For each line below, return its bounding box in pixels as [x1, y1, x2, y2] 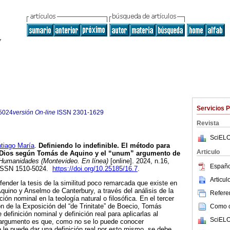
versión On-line [13, 109, 55, 116]
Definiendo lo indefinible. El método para [36, 142, 170, 150]
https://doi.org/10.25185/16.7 [52, 165, 138, 173]
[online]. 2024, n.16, [108, 157, 169, 165]
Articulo [197, 148, 220, 156]
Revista [197, 120, 219, 127]
